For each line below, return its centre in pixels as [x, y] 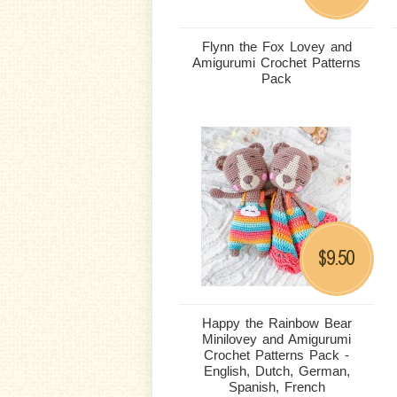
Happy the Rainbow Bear [276, 323]
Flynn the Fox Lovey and [276, 47]
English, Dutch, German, [276, 371]
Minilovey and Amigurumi [276, 339]
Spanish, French [276, 387]
